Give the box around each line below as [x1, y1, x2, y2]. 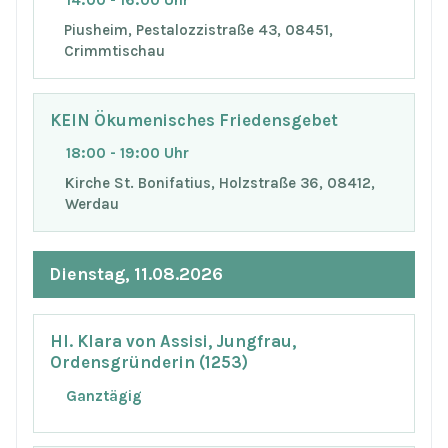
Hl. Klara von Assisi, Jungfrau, [50, 332, 296, 352]
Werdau [64, 195, 119, 214]
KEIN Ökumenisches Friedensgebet [50, 110, 338, 130]
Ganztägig [66, 386, 142, 405]
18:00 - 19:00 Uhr [66, 144, 189, 163]
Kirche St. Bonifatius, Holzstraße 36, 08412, [64, 174, 375, 193]
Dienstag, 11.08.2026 [49, 264, 223, 285]
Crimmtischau [64, 42, 166, 61]
